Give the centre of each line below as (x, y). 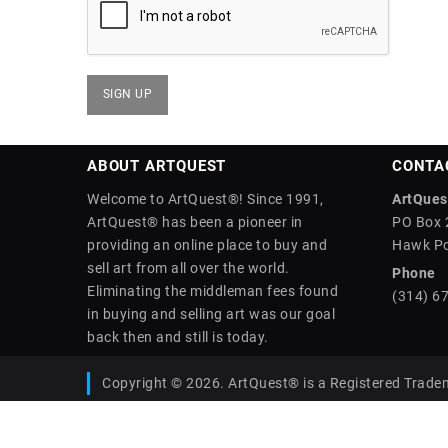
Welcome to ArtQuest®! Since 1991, (205, 199)
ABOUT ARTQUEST (157, 166)
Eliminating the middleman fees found (212, 291)
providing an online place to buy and (207, 245)
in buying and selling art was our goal (211, 314)
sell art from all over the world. (188, 268)
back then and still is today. (178, 337)
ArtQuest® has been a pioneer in (195, 222)
